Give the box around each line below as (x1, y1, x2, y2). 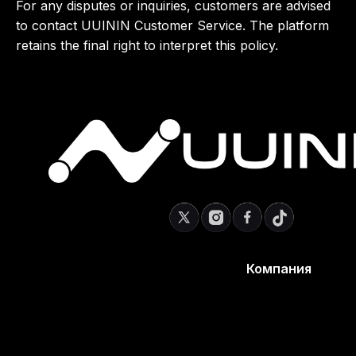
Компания (246, 261, 311, 277)
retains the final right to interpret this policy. (16, 37, 278, 53)
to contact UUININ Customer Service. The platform (16, 17, 329, 33)
